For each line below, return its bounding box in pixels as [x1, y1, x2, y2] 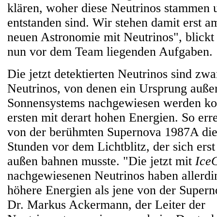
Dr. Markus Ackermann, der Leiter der [7, 198, 205, 212]
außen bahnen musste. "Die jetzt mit [7, 154, 195, 168]
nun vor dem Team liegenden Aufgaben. [7, 45, 213, 59]
